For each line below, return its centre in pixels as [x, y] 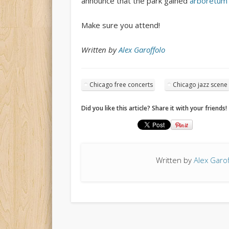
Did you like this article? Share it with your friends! [154, 108]
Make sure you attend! [120, 25]
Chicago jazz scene [200, 84]
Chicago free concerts [121, 84]
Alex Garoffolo [142, 49]
